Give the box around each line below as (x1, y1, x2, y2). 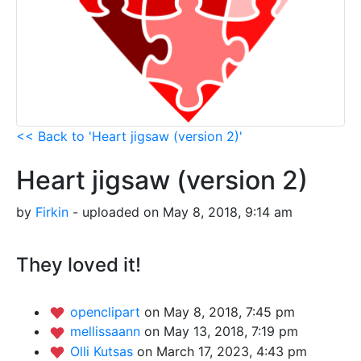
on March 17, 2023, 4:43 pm (137, 342, 307, 359)
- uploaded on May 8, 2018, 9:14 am (68, 203, 293, 220)
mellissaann (70, 323, 144, 340)
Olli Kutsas (70, 342, 137, 359)
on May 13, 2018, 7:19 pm (144, 323, 298, 340)
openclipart (70, 303, 144, 320)
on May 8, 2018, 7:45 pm (144, 303, 295, 320)
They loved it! (16, 252, 141, 276)
